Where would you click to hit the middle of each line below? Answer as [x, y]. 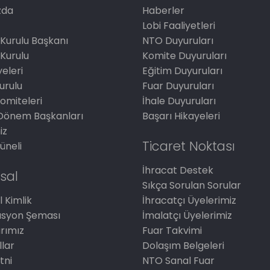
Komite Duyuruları [185, 56]
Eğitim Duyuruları [183, 71]
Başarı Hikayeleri [181, 116]
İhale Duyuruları [179, 101]
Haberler [164, 11]
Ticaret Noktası [189, 146]
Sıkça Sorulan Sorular [192, 185]
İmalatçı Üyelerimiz [187, 215]
